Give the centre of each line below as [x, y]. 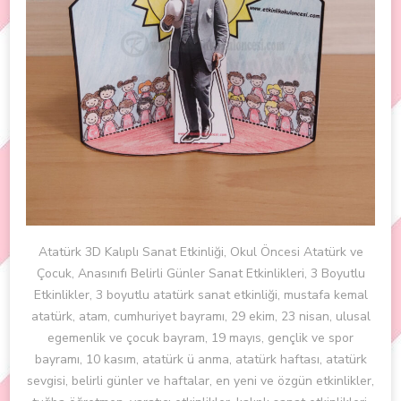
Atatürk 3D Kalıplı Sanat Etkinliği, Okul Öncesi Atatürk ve [200, 252]
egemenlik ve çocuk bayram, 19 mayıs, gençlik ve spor [200, 338]
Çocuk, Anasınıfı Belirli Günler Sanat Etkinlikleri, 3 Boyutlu [200, 274]
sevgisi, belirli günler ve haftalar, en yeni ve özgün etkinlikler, [200, 381]
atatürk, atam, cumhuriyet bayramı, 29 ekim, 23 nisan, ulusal [200, 317]
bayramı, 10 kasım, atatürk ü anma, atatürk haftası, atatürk [200, 360]
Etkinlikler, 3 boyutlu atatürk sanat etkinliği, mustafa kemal [200, 295]
